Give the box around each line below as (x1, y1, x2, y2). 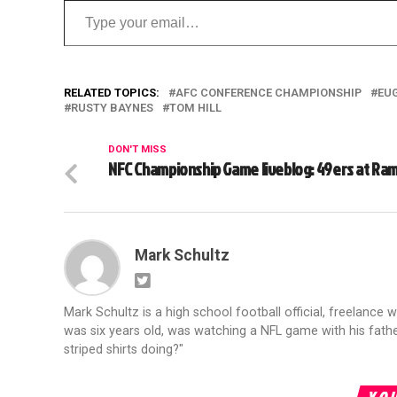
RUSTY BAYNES (71, 101, 153, 115)
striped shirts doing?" (64, 342, 183, 358)
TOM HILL (169, 101, 222, 115)
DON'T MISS (108, 144, 167, 156)
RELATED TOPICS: (64, 86, 160, 100)
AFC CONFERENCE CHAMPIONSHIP (175, 86, 362, 100)
